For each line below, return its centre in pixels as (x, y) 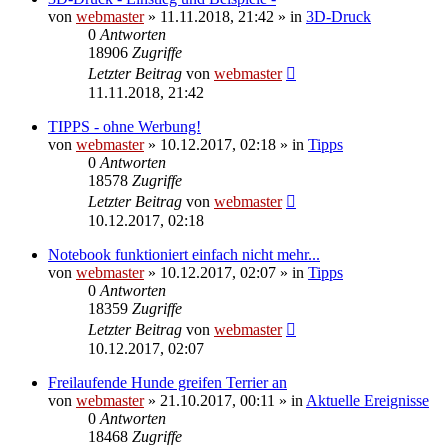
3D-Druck (338, 16)
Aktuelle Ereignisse (367, 400)
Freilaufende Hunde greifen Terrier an (167, 382)
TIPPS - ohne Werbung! (124, 126)
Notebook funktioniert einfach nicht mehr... (184, 254)
